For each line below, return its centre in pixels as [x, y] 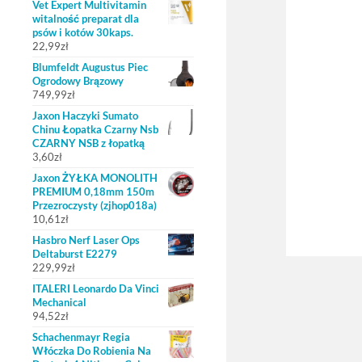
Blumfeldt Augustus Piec [90, 67]
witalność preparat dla [86, 19]
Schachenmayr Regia [81, 337]
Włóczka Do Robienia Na [92, 351]
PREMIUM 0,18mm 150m [93, 192]
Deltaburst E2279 [75, 254]
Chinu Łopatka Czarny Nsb [95, 129]
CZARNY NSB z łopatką [88, 143]
